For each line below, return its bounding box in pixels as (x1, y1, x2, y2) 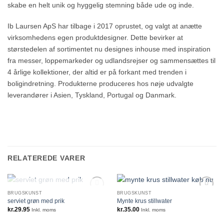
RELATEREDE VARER (7, 154, 85, 162)
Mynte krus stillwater (116, 197, 172, 204)
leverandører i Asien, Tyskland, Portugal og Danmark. (7, 90, 176, 99)
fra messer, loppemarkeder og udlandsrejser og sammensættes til (7, 56, 215, 64)
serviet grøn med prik (7, 197, 64, 204)
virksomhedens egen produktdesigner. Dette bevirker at (7, 33, 183, 41)
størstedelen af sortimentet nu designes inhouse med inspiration (7, 44, 210, 53)
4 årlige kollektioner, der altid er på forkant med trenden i (7, 67, 186, 76)
